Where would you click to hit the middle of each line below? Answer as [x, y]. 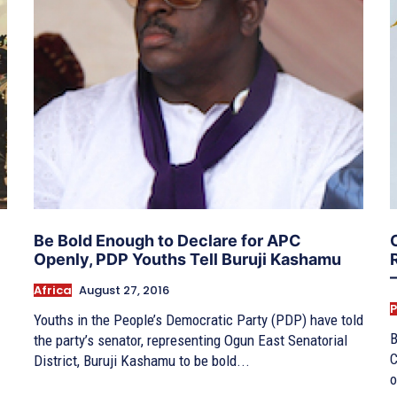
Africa [53, 291]
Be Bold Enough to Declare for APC [167, 241]
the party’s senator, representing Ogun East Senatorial [191, 341]
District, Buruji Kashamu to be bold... [142, 361]
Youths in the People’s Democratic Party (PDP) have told [198, 320]
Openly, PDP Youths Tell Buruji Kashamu [187, 260]
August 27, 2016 [124, 291]
